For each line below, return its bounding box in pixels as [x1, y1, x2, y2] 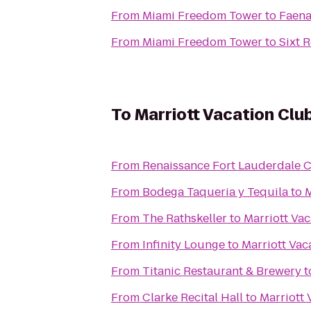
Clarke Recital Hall [142, 289, 243, 305]
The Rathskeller [142, 210, 227, 226]
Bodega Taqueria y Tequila [142, 184, 288, 200]
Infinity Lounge [142, 237, 225, 253]
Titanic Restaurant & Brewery [142, 263, 301, 279]
